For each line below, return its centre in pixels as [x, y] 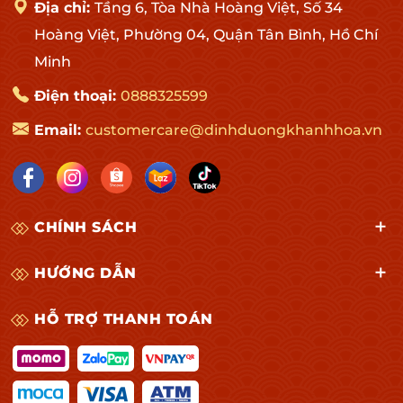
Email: [60, 130]
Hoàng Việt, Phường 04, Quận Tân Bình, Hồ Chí [206, 34]
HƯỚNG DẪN [85, 273]
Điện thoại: [77, 95]
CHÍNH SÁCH [85, 227]
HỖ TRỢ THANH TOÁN [124, 318]
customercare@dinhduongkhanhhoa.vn [234, 130]
